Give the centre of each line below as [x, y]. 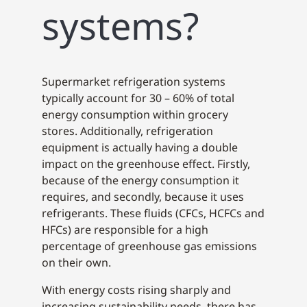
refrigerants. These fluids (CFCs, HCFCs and [153, 213]
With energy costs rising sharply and [136, 290]
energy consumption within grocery [135, 114]
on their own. [76, 262]
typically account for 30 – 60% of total [138, 98]
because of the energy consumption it [140, 180]
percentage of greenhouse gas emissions [149, 246]
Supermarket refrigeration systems [134, 82]
